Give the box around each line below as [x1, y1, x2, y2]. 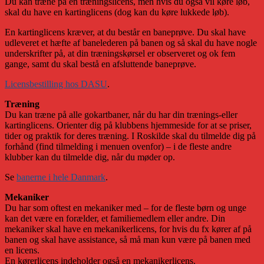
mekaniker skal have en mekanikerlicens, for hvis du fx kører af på [5, 223, 252, 234]
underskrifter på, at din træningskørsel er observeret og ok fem [5, 48, 235, 58]
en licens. [5, 245, 42, 255]
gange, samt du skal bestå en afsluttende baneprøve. [5, 58, 196, 69]
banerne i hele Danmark [16, 171, 105, 182]
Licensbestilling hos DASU [5, 78, 107, 89]
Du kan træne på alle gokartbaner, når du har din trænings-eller [5, 109, 237, 120]
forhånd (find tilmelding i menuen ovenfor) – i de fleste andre [5, 141, 232, 151]
